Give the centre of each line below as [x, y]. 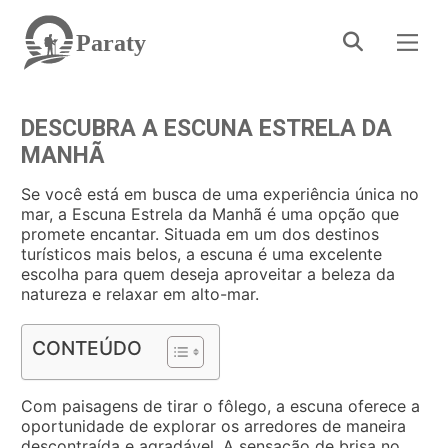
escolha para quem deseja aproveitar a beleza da [208, 274]
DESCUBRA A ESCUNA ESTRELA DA [206, 128]
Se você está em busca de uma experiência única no [220, 194]
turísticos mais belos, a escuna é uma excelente [201, 254]
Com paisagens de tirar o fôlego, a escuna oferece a [220, 406]
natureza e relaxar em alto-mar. [140, 294]
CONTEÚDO [87, 348]
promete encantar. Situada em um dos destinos [200, 234]
